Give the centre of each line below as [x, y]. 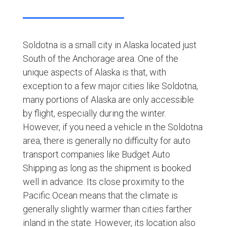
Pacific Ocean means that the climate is [100, 195]
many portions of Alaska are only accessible [108, 99]
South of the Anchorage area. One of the [100, 58]
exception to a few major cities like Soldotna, [110, 86]
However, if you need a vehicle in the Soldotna [112, 127]
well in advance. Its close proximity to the [103, 181]
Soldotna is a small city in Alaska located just [109, 45]
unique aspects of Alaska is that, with [94, 72]
